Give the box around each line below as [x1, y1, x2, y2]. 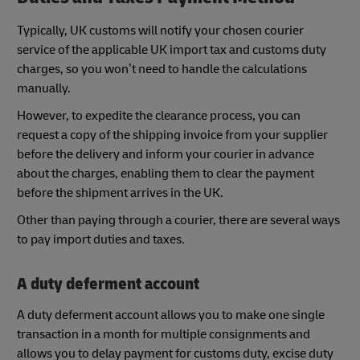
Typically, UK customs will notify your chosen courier [17, 22, 304, 39]
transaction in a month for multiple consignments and [17, 325, 310, 342]
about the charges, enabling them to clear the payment [17, 166, 314, 182]
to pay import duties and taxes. [17, 231, 185, 248]
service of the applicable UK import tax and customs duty [17, 42, 326, 59]
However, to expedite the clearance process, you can [17, 108, 301, 125]
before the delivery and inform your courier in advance [17, 146, 314, 163]
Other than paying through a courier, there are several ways [17, 212, 340, 229]
